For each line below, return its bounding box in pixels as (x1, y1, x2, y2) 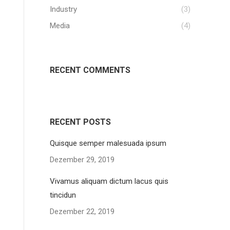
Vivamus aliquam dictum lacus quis (50, 177, 168, 186)
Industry (50, 5, 77, 14)
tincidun (50, 190, 76, 200)
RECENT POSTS (50, 117, 111, 127)
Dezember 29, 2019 (50, 155, 114, 164)
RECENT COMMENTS (50, 65, 130, 75)
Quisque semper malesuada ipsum (50, 139, 166, 148)
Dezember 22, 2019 (50, 207, 114, 216)
